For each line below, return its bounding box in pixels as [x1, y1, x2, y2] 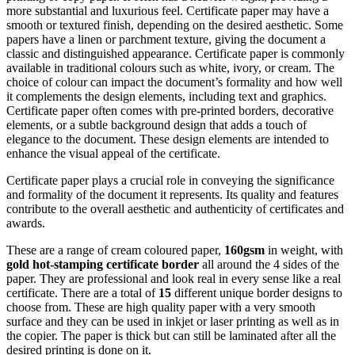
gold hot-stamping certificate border [6, 257, 202, 271]
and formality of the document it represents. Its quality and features [6, 187, 338, 201]
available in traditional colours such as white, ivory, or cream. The [6, 60, 334, 74]
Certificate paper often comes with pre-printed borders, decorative [6, 103, 334, 117]
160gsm [224, 242, 265, 257]
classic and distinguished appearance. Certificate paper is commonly [6, 46, 345, 60]
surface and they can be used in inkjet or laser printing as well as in [6, 314, 339, 328]
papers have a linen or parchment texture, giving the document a [6, 32, 326, 46]
